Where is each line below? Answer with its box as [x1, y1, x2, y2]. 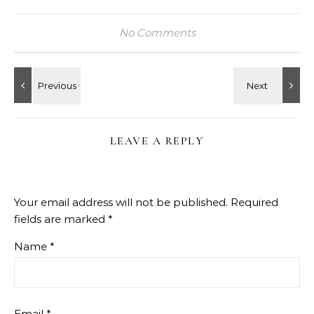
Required [231, 196, 278, 209]
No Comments [118, 26, 196, 39]
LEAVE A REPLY [109, 134, 205, 148]
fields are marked [14, 212, 108, 226]
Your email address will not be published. [14, 196, 228, 209]
